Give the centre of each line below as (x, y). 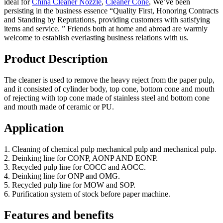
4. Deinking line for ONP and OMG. (62, 176)
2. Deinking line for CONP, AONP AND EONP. (81, 158)
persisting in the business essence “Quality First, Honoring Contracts (111, 11)
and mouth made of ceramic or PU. (59, 107)
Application (34, 128)
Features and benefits (59, 215)
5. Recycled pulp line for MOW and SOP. (70, 185)
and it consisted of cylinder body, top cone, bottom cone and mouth (109, 89)
